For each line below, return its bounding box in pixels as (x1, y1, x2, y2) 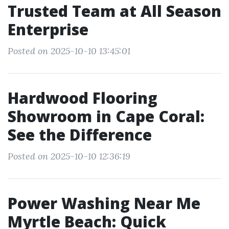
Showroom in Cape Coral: (8, 106, 204, 127)
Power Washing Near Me (8, 193, 200, 214)
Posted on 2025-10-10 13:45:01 (8, 45, 130, 57)
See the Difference (8, 124, 152, 145)
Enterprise (8, 19, 88, 40)
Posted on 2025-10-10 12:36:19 (8, 150, 130, 162)
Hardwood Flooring (8, 87, 157, 108)
